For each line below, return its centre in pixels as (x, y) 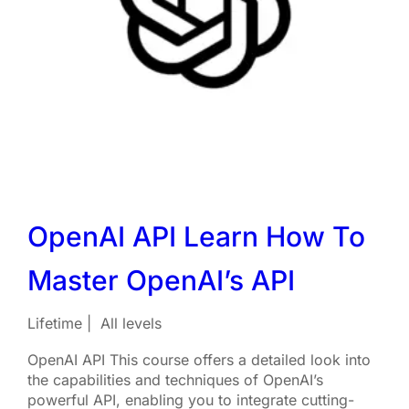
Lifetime (55, 323)
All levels (131, 323)
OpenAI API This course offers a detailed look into (199, 360)
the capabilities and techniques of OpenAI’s (175, 380)
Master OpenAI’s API (161, 280)
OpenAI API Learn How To (196, 236)
